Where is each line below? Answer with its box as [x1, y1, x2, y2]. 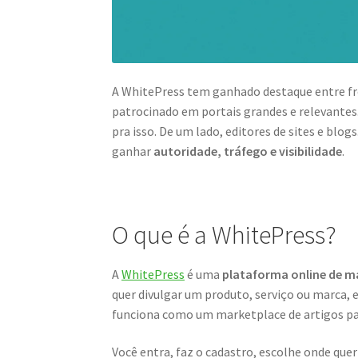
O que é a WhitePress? [112, 219, 337, 252]
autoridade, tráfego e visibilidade [153, 143, 343, 160]
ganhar [112, 143, 154, 160]
